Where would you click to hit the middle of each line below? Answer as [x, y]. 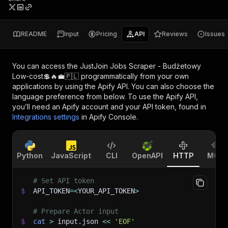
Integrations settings [46, 117]
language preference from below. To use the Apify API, [105, 96]
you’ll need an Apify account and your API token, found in [109, 107]
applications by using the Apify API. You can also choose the [113, 86]
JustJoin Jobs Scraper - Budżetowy [140, 66]
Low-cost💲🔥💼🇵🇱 [46, 76]
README [34, 34]
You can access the [46, 66]
